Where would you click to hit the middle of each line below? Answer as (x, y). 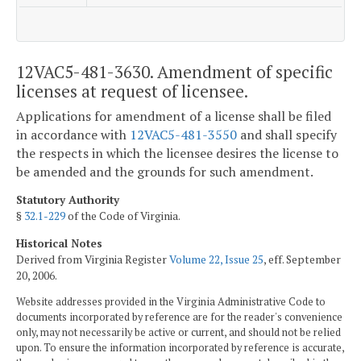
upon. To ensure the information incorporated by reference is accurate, (180, 348)
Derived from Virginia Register (93, 259)
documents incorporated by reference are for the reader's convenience (179, 317)
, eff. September (302, 259)
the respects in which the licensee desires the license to (177, 154)
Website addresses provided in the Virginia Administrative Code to (171, 302)
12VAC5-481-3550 (183, 135)
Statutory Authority (68, 199)
